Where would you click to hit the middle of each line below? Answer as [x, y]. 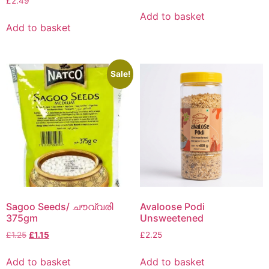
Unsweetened [171, 218]
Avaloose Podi [172, 206]
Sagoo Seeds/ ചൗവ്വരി [59, 206]
